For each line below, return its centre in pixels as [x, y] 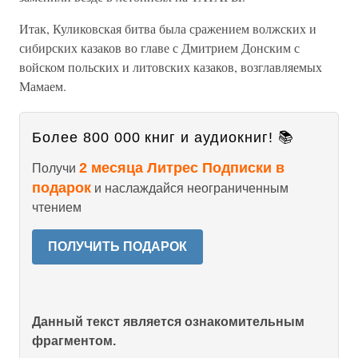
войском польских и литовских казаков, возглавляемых [171, 67]
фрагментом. [74, 341]
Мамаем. [43, 86]
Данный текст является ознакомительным [168, 322]
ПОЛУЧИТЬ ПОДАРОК [117, 247]
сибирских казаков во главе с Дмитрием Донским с [159, 48]
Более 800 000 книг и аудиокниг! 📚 [163, 137]
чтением [57, 207]
